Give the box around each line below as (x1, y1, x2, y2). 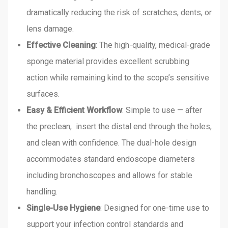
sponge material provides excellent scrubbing (26, 56, 189, 67)
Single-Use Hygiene (26, 203, 100, 213)
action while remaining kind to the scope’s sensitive (26, 73, 209, 83)
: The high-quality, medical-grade (96, 40, 210, 50)
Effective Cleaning (26, 40, 96, 50)
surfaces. (26, 89, 60, 99)
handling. (26, 187, 58, 197)
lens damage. (26, 24, 74, 34)
